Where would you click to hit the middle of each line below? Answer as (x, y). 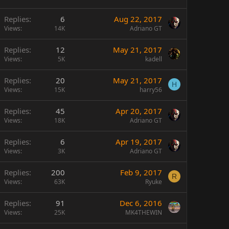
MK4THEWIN (144, 212)
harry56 (151, 90)
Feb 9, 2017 (141, 172)
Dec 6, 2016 (141, 203)
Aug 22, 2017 (138, 19)
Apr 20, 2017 (139, 111)
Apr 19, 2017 (139, 142)
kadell (154, 59)
